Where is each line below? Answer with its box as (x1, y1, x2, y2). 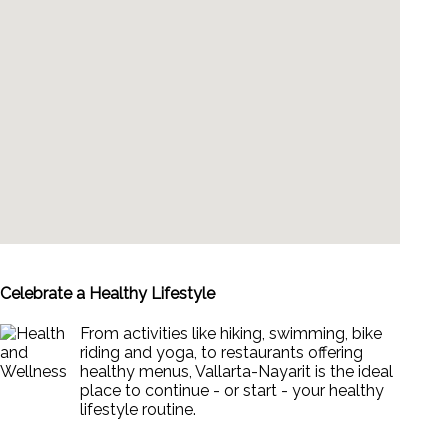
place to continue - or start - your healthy (80, 381, 384, 401)
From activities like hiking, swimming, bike (80, 324, 382, 344)
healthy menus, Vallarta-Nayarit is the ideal (80, 362, 393, 382)
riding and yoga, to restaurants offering (80, 343, 363, 363)
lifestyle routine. (80, 400, 196, 420)
